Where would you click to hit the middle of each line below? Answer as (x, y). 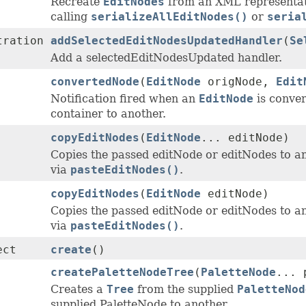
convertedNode (95, 82)
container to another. (108, 114)
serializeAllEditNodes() (169, 17)
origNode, (238, 82)
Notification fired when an (125, 99)
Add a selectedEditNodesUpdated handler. (166, 58)
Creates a (79, 290)
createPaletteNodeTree (122, 273)
